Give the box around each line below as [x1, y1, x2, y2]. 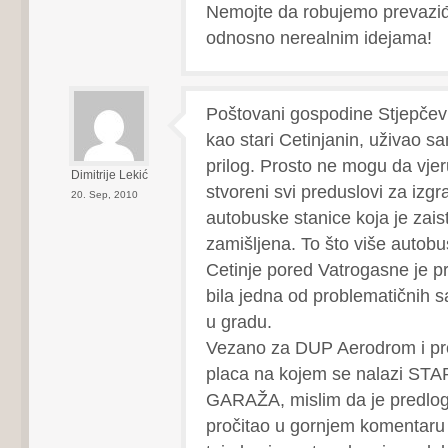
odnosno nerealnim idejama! [205, 27, 432, 48]
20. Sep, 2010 [70, 189, 138, 200]
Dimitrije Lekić [70, 168, 148, 182]
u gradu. [205, 311, 272, 332]
